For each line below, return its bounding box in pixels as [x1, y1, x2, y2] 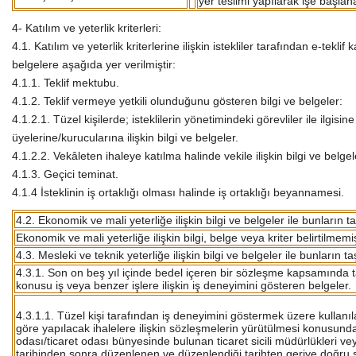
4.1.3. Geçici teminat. [12, 167, 118, 180]
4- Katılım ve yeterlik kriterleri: [12, 21, 161, 34]
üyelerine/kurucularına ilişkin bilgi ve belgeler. [12, 130, 238, 144]
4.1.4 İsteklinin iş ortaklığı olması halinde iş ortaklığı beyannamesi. [12, 185, 344, 199]
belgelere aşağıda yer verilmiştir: [12, 57, 176, 71]
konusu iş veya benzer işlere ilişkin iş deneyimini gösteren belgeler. [16, 278, 351, 292]
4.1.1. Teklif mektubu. [12, 75, 119, 89]
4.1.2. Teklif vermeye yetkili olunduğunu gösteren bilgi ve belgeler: [12, 94, 342, 107]
